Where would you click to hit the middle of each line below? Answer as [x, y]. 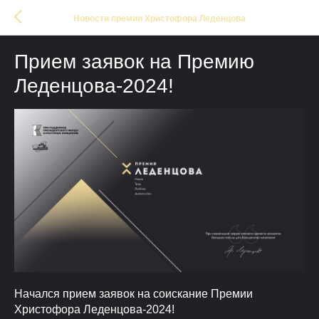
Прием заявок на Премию [134, 62]
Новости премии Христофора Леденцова [159, 18]
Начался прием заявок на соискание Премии [134, 294]
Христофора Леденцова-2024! [94, 310]
